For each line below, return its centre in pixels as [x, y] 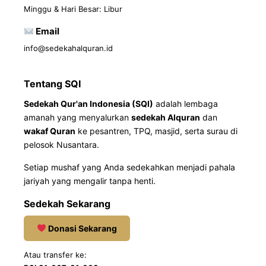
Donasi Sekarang [81, 229]
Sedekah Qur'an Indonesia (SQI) [88, 104]
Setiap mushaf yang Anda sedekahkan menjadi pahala [129, 167]
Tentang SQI [52, 84]
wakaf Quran [50, 131]
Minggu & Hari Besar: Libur [73, 9]
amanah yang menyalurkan [77, 118]
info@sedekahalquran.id [68, 48]
